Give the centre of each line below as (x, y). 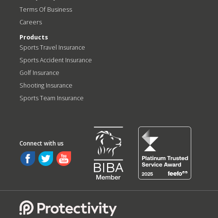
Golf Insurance (39, 73)
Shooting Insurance (46, 85)
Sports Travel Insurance (52, 47)
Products (34, 37)
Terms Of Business (46, 9)
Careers (31, 22)
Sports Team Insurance (52, 98)
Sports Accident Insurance (56, 60)
